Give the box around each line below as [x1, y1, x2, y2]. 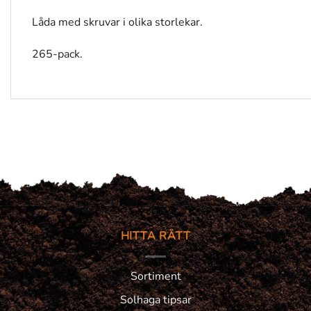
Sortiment [130, 268, 181, 284]
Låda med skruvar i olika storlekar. [32, 15, 203, 30]
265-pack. [32, 46, 83, 62]
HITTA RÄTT [120, 228, 191, 244]
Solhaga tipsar [119, 292, 192, 308]
